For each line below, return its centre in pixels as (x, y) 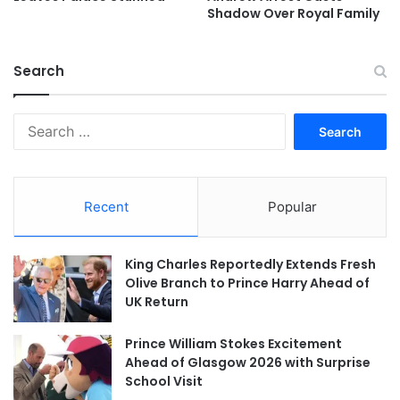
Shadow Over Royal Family (293, 13)
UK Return (157, 302)
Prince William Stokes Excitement (233, 344)
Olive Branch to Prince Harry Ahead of (247, 283)
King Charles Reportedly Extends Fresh (250, 264)
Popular (292, 207)
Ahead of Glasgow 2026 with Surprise (248, 362)
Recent (106, 207)
